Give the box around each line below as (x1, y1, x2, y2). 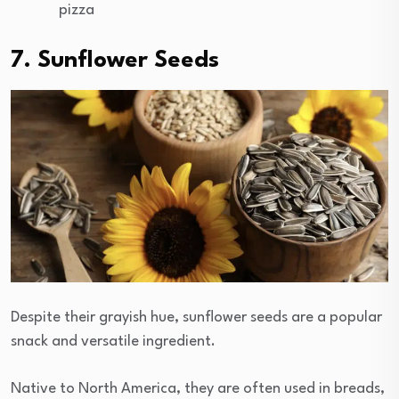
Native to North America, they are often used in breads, (11, 381, 385, 397)
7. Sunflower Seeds (11, 49, 219, 73)
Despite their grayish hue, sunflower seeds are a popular (11, 310, 382, 326)
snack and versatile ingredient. (11, 334, 216, 350)
